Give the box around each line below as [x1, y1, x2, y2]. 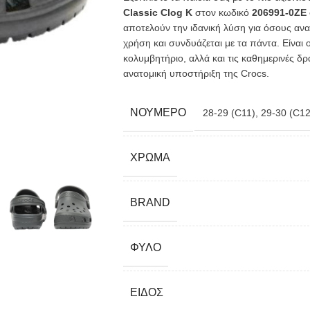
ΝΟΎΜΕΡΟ [129, 107, 186, 118]
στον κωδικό [192, 7, 252, 18]
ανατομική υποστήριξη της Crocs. [122, 68, 269, 79]
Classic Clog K [122, 7, 192, 18]
